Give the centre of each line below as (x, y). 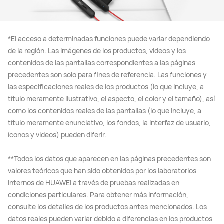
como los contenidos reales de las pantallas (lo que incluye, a (105, 110)
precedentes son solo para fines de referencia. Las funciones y (107, 74)
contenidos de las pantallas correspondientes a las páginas (102, 62)
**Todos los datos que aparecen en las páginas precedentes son (109, 158)
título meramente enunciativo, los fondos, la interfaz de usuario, (109, 122)
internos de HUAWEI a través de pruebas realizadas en (94, 182)
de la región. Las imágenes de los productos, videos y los (97, 50)
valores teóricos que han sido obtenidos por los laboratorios (102, 170)
